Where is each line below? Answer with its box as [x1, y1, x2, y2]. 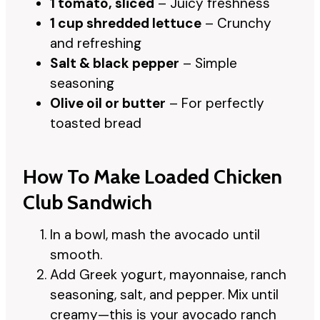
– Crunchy [201, 14, 271, 32]
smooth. [50, 245, 102, 264]
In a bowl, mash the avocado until [50, 225, 260, 244]
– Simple [179, 54, 237, 72]
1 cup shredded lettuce [50, 14, 201, 32]
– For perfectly [166, 94, 264, 112]
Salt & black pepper [50, 54, 179, 72]
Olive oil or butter [50, 94, 166, 112]
